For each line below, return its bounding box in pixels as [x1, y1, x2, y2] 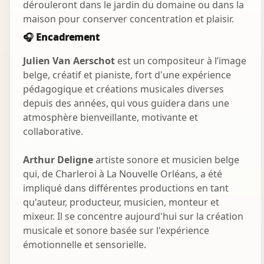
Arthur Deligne [23, 153, 93, 167]
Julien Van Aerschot [23, 54, 115, 68]
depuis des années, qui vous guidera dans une [23, 97, 229, 110]
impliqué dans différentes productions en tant [23, 181, 229, 195]
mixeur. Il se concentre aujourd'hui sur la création [23, 210, 243, 223]
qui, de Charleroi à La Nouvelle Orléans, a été [23, 167, 222, 181]
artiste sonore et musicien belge [93, 153, 239, 167]
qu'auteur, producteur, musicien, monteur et [23, 196, 219, 209]
